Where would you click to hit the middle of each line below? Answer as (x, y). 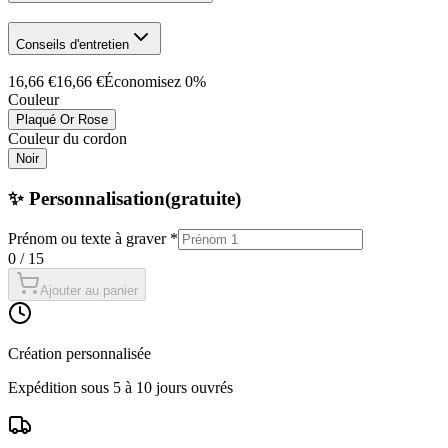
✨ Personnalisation (86, 199)
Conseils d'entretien (72, 44)
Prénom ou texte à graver (87, 238)
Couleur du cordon (67, 139)
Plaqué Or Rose (62, 120)
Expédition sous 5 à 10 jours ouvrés (120, 387)
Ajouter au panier (89, 290)
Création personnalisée (79, 353)
